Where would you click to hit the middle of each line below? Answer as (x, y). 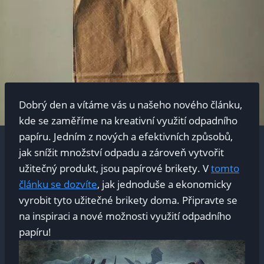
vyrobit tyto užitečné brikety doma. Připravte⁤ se (128, 200)
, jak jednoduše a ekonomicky (164, 184)
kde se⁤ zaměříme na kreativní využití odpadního (128, 121)
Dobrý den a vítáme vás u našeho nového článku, (131, 105)
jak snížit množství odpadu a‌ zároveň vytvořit (121, 153)
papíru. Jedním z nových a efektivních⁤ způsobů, (126, 137)
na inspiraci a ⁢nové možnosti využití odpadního (125, 216)
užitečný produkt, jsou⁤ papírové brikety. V (115, 169)
